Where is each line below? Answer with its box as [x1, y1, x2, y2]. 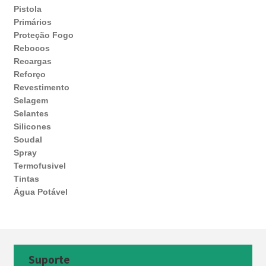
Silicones [13, 122, 51, 132]
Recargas [13, 56, 52, 66]
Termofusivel [13, 161, 66, 171]
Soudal [13, 135, 42, 145]
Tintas [13, 174, 39, 184]
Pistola [13, 4, 42, 14]
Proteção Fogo [13, 30, 74, 40]
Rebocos [13, 43, 50, 53]
